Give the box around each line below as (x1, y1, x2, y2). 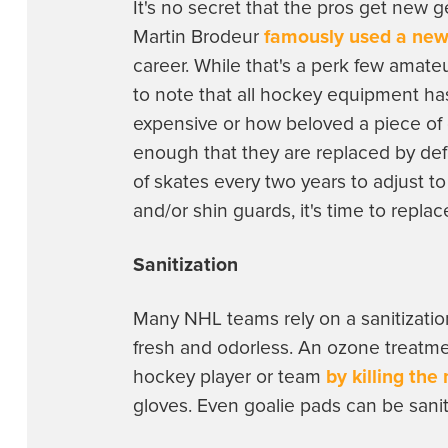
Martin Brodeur (133, 24, 265, 49)
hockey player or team (133, 364, 327, 389)
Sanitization (133, 252, 239, 277)
